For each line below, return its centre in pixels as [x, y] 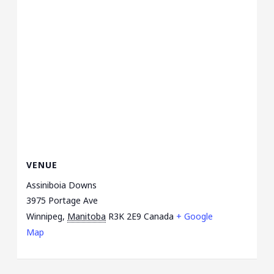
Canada [159, 216]
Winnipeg [45, 216]
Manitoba [87, 216]
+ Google [195, 216]
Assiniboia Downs [62, 185]
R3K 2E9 [125, 216]
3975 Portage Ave [62, 200]
